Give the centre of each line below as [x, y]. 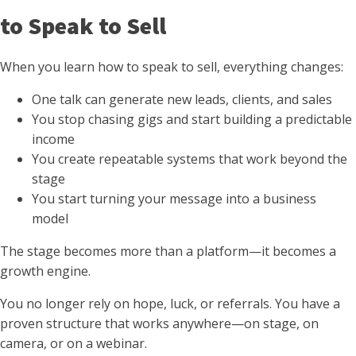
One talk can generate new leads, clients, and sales [182, 99]
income [53, 139]
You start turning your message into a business [174, 198]
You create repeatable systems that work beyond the [190, 159]
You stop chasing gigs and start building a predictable [192, 119]
